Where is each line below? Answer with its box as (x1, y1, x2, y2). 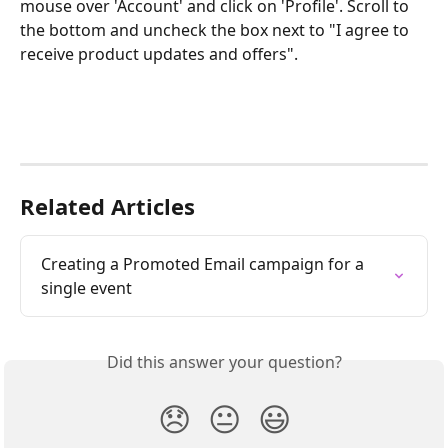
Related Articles (20, 190, 195, 221)
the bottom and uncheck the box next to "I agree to (20, 18, 413, 41)
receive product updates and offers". (20, 42, 298, 65)
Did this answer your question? (106, 350, 342, 373)
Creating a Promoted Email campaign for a (41, 252, 368, 275)
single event (41, 276, 132, 299)
